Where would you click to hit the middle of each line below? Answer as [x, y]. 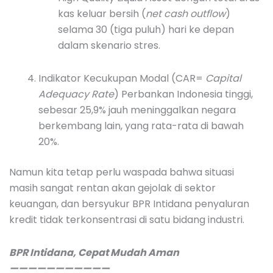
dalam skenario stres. [109, 45]
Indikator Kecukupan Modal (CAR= [122, 78]
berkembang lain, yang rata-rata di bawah [141, 126]
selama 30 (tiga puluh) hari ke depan [146, 29]
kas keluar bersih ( [102, 13]
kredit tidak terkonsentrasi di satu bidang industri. [127, 219]
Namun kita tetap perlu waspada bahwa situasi [122, 172]
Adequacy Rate [76, 94]
